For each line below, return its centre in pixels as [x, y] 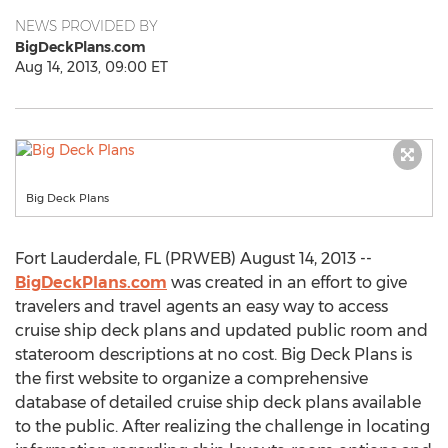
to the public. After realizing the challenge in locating [222, 426]
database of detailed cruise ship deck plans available [218, 402]
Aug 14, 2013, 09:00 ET [91, 67]
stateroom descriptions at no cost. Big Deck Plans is [213, 354]
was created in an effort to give [287, 282]
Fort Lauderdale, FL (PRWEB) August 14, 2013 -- [193, 258]
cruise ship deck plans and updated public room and [221, 330]
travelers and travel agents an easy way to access [201, 306]
